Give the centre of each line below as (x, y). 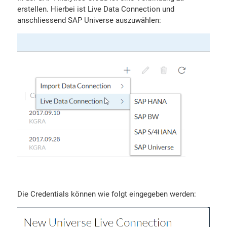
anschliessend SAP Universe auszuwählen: (89, 21)
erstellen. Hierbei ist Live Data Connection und (96, 9)
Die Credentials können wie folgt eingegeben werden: (106, 194)
